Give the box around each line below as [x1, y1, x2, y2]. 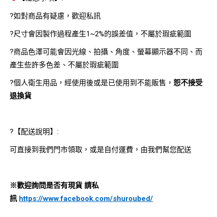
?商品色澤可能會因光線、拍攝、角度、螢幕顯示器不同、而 [10, 47, 202, 57]
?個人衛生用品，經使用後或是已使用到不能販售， [10, 78, 173, 88]
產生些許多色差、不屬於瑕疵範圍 [10, 61, 119, 70]
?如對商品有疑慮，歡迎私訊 [10, 12, 101, 21]
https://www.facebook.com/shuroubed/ [19, 194, 153, 203]
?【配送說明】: [10, 127, 59, 137]
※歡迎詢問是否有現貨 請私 [10, 181, 99, 190]
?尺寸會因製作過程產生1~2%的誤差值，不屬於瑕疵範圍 [10, 30, 191, 39]
